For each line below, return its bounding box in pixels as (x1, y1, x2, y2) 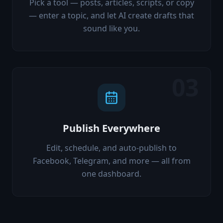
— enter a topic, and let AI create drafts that (29, 10, 194, 21)
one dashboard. (82, 168, 141, 179)
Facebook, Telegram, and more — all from (32, 155, 191, 166)
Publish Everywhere (63, 121, 160, 135)
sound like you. (83, 23, 140, 34)
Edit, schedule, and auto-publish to (46, 142, 177, 153)
